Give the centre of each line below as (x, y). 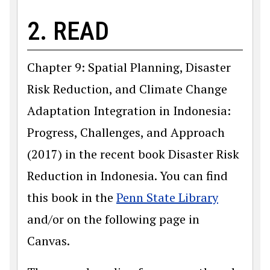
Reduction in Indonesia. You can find (127, 175)
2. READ (68, 31)
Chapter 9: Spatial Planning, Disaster (129, 67)
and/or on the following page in (113, 219)
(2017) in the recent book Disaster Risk (133, 154)
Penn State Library (167, 197)
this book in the (72, 197)
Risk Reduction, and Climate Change (127, 89)
